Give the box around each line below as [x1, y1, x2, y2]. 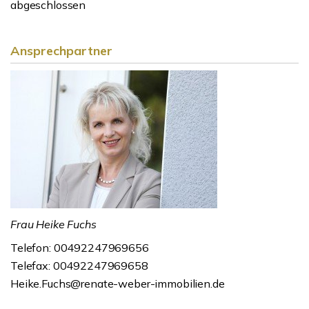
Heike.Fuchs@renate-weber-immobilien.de [10, 277, 225, 290]
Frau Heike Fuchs [10, 217, 97, 231]
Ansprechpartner [10, 43, 112, 59]
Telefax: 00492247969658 [10, 259, 148, 272]
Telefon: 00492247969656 [10, 241, 149, 255]
